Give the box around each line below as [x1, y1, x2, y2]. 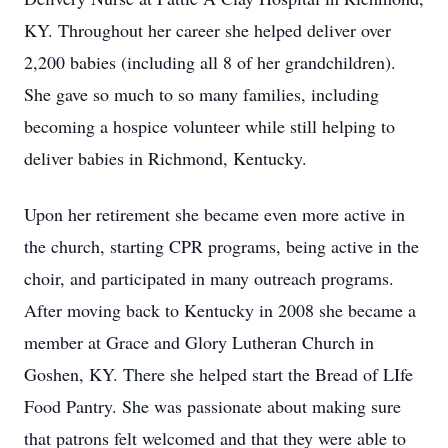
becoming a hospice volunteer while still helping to [24, 114, 395, 138]
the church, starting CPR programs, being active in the [24, 234, 419, 258]
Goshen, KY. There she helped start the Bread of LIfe [24, 362, 413, 386]
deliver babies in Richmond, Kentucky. [24, 146, 307, 170]
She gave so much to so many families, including [24, 82, 379, 106]
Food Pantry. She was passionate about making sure [24, 394, 401, 418]
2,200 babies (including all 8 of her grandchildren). [24, 50, 396, 74]
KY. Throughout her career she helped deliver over [24, 18, 391, 42]
